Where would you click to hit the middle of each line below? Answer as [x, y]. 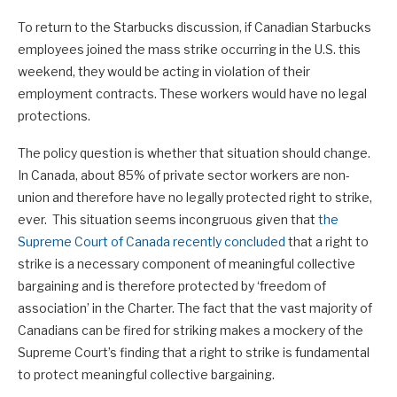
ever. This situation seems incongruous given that [168, 219]
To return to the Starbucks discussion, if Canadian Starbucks [195, 27]
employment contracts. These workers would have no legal [192, 93]
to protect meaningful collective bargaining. [146, 374]
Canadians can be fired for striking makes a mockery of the [191, 330]
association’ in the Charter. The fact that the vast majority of [195, 307]
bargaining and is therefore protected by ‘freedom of [172, 285]
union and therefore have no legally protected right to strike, [195, 197]
